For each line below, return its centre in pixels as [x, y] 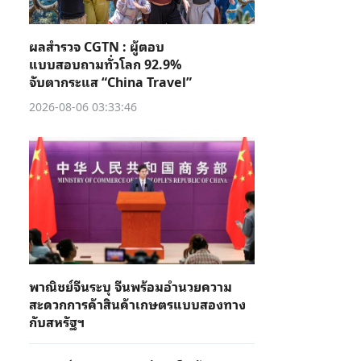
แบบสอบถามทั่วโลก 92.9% [105, 64]
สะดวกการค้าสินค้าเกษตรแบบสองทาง [137, 304]
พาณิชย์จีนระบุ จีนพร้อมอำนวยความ [131, 286]
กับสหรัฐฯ [57, 322]
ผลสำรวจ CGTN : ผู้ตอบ [97, 46]
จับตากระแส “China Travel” [110, 81]
